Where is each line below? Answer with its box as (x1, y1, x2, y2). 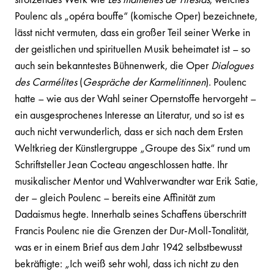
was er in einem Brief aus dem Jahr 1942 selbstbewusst (15, 240, 242, 254)
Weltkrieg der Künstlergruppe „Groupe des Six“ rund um (15, 141, 250, 155)
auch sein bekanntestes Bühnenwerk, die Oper (15, 58, 211, 72)
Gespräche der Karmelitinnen (83, 75, 206, 89)
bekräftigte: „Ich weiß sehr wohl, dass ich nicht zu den (15, 256, 239, 270)
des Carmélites (15, 75, 77, 89)
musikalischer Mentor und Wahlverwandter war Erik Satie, (15, 174, 258, 188)
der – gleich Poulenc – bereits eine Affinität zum (15, 190, 215, 204)
